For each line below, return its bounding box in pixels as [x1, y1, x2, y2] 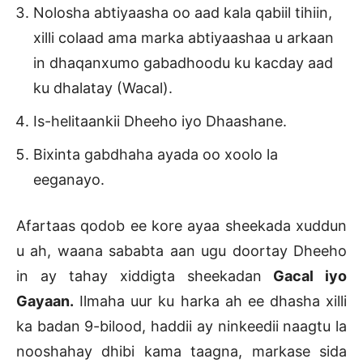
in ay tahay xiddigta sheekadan [16, 267, 262, 284]
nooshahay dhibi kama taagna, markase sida [16, 342, 347, 360]
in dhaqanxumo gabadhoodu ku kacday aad [33, 53, 333, 71]
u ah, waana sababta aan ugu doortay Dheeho [16, 241, 347, 259]
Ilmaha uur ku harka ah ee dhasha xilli [74, 292, 347, 310]
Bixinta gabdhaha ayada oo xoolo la [33, 145, 278, 163]
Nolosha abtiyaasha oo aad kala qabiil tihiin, [33, 3, 332, 21]
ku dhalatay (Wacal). [33, 79, 173, 96]
